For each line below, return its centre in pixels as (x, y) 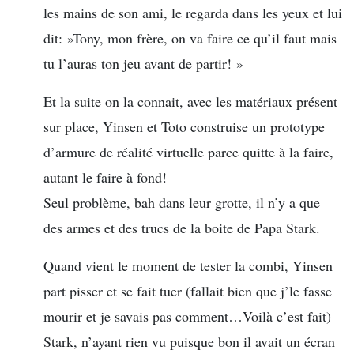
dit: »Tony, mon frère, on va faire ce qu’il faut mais (190, 38)
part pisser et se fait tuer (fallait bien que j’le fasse (188, 290)
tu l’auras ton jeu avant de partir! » (143, 63)
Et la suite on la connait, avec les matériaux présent (190, 101)
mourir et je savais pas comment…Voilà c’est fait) (187, 316)
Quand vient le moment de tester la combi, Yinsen (188, 265)
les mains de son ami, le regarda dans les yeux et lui (193, 12)
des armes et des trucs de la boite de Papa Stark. (182, 227)
